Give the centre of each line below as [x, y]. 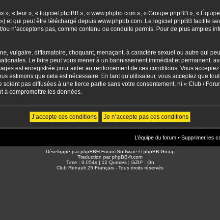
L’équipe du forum [155, 137]
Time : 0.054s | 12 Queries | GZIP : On [110, 162]
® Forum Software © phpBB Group [135, 151]
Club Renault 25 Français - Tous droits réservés [110, 167]
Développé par [63, 151]
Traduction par [95, 157]
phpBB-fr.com [127, 157]
